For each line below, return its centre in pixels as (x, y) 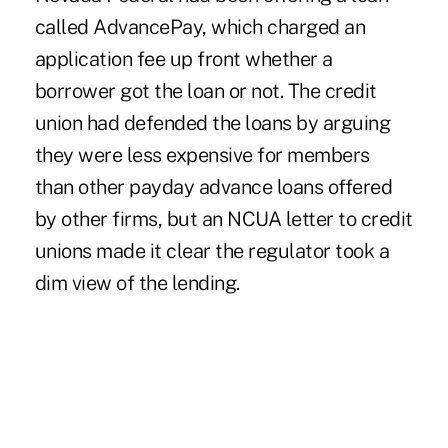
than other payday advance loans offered (213, 186)
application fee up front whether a (183, 58)
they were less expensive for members (202, 154)
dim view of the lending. (137, 282)
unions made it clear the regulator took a (212, 250)
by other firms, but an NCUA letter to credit (223, 218)
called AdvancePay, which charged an (200, 26)
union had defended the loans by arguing (212, 122)
